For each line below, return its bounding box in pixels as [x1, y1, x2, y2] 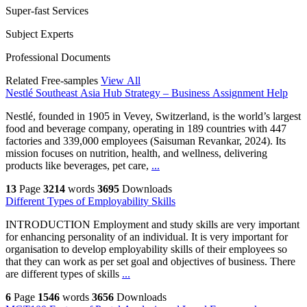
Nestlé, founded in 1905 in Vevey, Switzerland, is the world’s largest [5, 110, 301, 123]
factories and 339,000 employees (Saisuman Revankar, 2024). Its [5, 135, 286, 147]
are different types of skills [5, 268, 122, 280]
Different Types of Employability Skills [5, 195, 175, 208]
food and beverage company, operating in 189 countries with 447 [5, 123, 286, 135]
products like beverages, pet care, [5, 160, 151, 172]
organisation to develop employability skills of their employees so [5, 243, 287, 256]
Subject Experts [5, 28, 73, 40]
